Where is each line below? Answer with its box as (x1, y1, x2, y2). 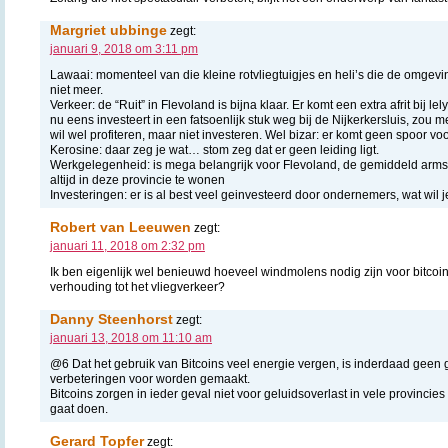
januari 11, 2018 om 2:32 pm (50, 239, 205, 254)
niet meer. (50, 83, 103, 98)
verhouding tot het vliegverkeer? (50, 280, 225, 295)
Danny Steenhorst (50, 311, 173, 328)
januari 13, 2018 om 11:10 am (50, 331, 212, 346)
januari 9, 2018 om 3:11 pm (50, 42, 198, 57)
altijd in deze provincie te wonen (50, 173, 225, 188)
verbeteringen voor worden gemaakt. (50, 372, 250, 387)
